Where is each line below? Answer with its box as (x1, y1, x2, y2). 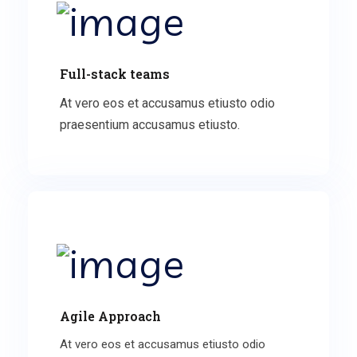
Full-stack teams (60, 65, 170, 82)
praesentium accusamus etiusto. (60, 116, 240, 132)
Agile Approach (60, 308, 161, 325)
